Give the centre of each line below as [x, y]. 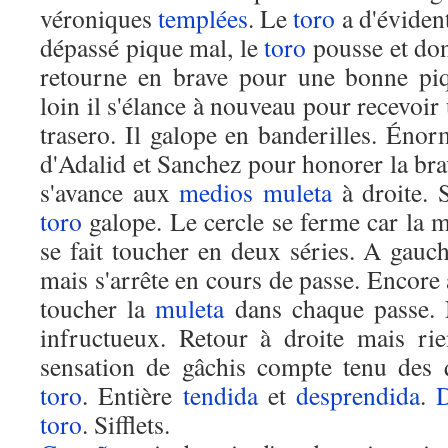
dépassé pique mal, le [152, 47]
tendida [220, 395]
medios [216, 192]
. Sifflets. [126, 424]
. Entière [132, 395]
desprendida [358, 395]
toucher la [98, 308]
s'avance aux [110, 192]
